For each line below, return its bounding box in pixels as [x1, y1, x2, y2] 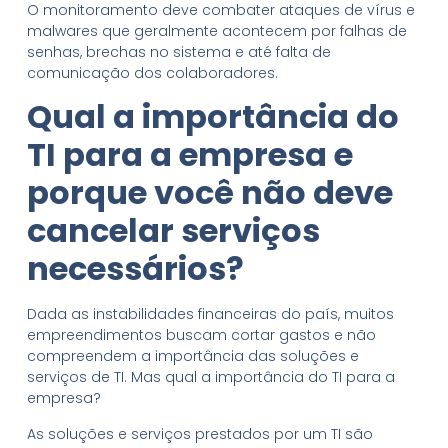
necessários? [26, 246, 244, 292]
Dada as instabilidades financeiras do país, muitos [26, 304, 394, 325]
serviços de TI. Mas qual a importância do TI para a [26, 367, 395, 388]
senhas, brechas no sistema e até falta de [26, 41, 331, 62]
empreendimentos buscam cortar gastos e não [26, 325, 376, 346]
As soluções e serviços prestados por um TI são [26, 423, 373, 444]
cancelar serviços [26, 208, 320, 254]
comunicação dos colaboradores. [26, 62, 282, 83]
